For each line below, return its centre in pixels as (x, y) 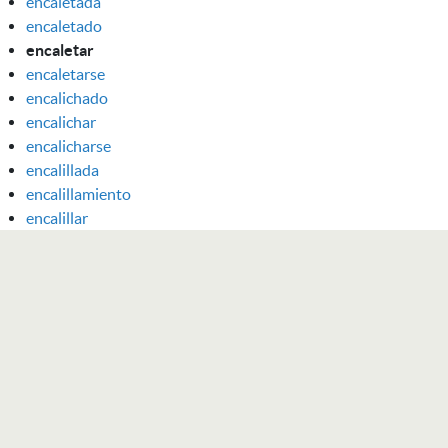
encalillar (57, 217)
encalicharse (68, 145)
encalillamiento (78, 193)
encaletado (64, 25)
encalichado (67, 97)
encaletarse (65, 73)
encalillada (62, 169)
